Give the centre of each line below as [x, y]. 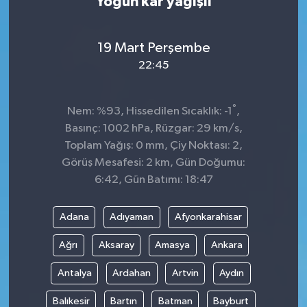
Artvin [185, 273]
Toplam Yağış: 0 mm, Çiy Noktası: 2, [153, 146]
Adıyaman [132, 217]
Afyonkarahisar [208, 217]
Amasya [172, 245]
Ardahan [132, 273]
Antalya [74, 273]
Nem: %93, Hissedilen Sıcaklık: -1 [150, 112]
